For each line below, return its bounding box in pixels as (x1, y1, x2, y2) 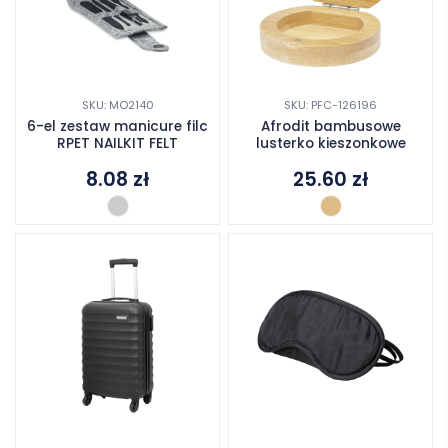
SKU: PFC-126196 (284, 96, 377, 113)
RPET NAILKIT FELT (57, 133, 178, 153)
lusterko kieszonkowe (255, 133, 406, 153)
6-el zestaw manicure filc (27, 116, 208, 136)
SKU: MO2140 (81, 96, 154, 113)
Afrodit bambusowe (260, 116, 401, 136)
